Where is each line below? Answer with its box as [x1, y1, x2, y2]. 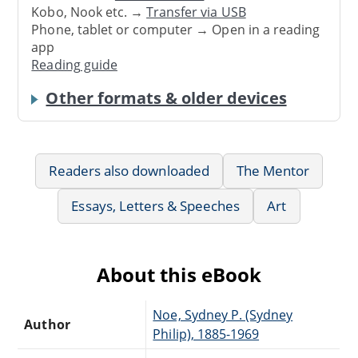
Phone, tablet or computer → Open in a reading [31, 20, 320, 38]
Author [24, 315, 70, 333]
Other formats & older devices [46, 86, 287, 109]
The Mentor [236, 161, 310, 180]
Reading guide [31, 55, 117, 74]
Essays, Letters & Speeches [71, 196, 241, 215]
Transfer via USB [146, 2, 246, 21]
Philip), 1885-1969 [153, 324, 260, 343]
